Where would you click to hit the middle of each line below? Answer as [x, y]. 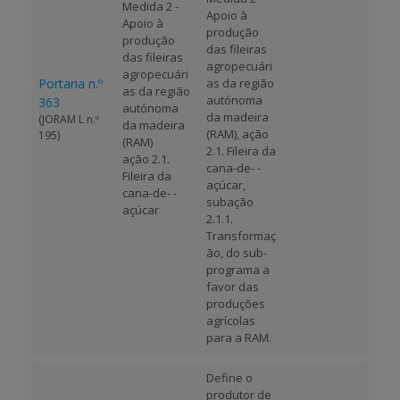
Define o [229, 378]
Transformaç [241, 236]
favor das [233, 287]
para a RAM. [239, 337]
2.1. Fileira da [241, 151]
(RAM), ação [237, 134]
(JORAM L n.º [69, 119]
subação [230, 202]
